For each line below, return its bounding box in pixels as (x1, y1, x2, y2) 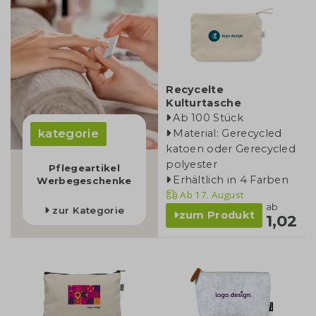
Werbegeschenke (37, 175, 132, 187)
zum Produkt (178, 209, 255, 222)
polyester (166, 158, 218, 171)
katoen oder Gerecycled (166, 142, 296, 156)
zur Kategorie (49, 204, 125, 216)
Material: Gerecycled (173, 127, 282, 140)
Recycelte (166, 83, 224, 97)
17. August (192, 188, 244, 202)
